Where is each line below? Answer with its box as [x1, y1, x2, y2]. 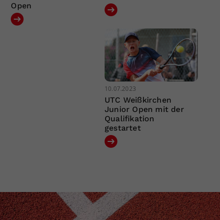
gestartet [104, 123, 141, 133]
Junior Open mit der [104, 104, 184, 114]
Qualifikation [104, 113, 155, 123]
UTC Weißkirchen [104, 95, 171, 105]
